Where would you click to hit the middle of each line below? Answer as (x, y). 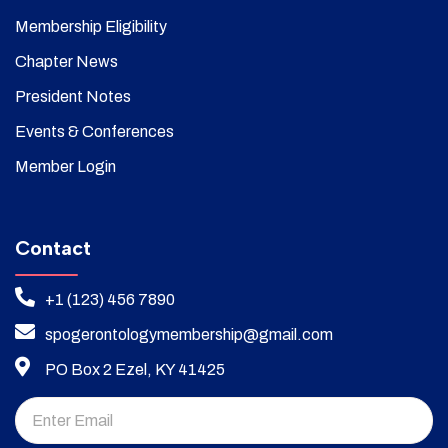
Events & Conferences (94, 131)
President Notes (73, 96)
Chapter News (66, 61)
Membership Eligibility (91, 26)
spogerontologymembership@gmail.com (189, 334)
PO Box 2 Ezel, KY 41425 (135, 369)
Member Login (65, 166)
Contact (53, 247)
